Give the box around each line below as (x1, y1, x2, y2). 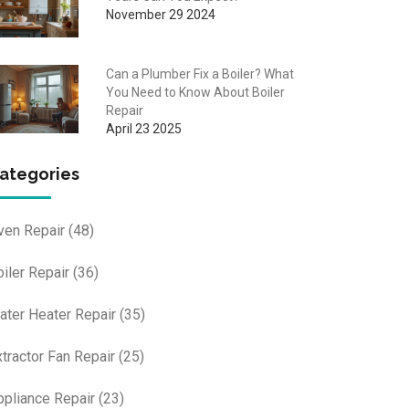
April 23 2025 (105, 121, 182, 136)
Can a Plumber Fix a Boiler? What (105, 66, 294, 81)
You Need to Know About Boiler (105, 84, 285, 100)
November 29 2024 (105, 6, 215, 22)
